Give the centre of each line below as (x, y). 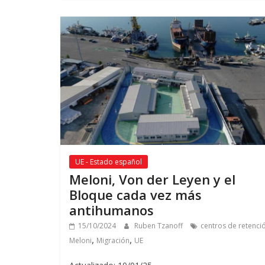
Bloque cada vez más (135, 194)
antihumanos (112, 210)
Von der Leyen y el (177, 179)
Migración (113, 240)
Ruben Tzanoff (159, 225)
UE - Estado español (109, 161)
